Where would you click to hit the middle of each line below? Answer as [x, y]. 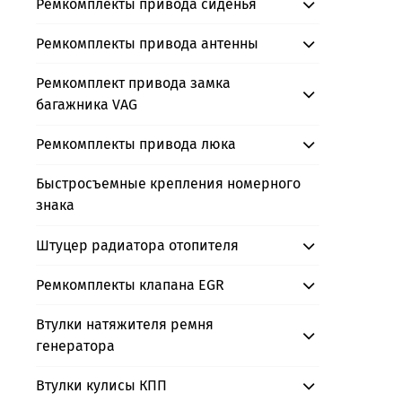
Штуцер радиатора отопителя [137, 245]
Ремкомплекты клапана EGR [130, 284]
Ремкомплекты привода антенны [147, 43]
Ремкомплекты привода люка [136, 144]
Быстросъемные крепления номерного [168, 184]
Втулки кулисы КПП [101, 386]
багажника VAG [87, 104]
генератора [75, 345]
